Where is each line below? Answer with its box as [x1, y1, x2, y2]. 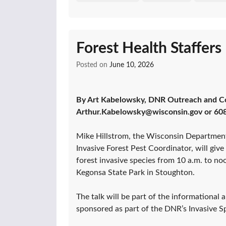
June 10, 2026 [109, 61, 154, 69]
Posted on [76, 61, 109, 69]
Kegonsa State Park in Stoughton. [76, 168, 195, 177]
